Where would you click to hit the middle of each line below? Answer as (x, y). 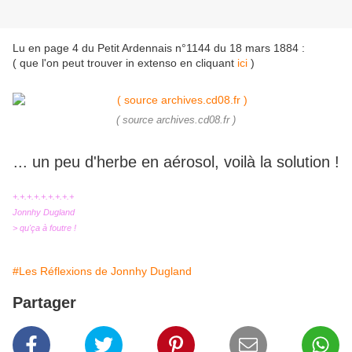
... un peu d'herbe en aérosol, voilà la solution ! (176, 162)
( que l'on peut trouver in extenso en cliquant (125, 63)
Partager (44, 303)
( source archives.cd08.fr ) (176, 121)
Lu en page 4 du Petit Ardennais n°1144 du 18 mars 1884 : (159, 48)
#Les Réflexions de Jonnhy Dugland (102, 271)
